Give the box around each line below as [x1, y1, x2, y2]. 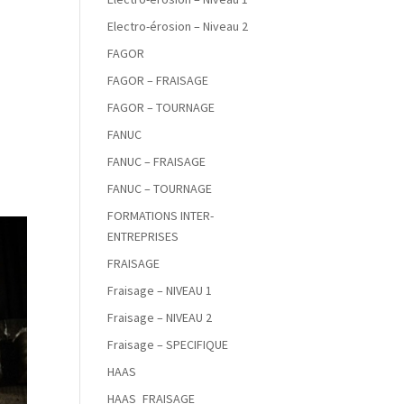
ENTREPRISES [107, 228, 179, 244]
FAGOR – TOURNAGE [107, 99, 216, 115]
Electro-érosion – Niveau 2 [107, 18, 249, 34]
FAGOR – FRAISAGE [107, 72, 209, 88]
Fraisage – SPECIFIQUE [107, 336, 229, 353]
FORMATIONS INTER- [107, 207, 215, 224]
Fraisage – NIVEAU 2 [107, 309, 213, 326]
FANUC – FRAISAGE [107, 153, 207, 170]
